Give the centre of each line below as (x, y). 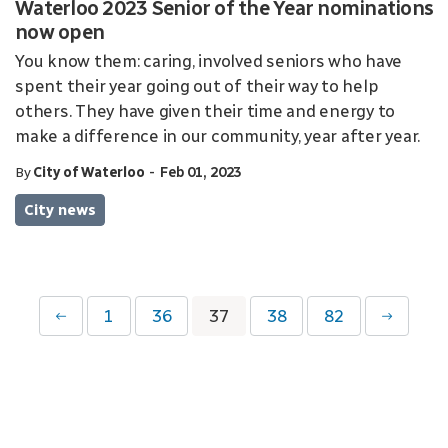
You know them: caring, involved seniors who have (208, 61)
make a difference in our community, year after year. (217, 136)
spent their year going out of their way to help (197, 86)
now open (59, 32)
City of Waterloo (89, 172)
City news (60, 210)
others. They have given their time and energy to (205, 111)
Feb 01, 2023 (200, 172)
